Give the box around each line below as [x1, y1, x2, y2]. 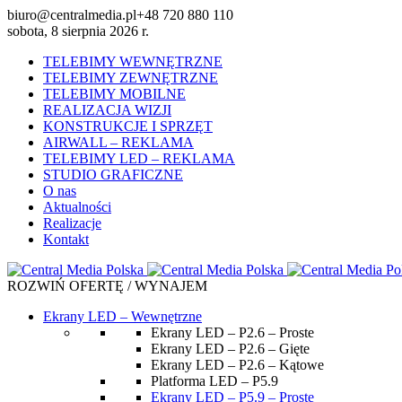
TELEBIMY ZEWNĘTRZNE [43, 70, 218, 85]
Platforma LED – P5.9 [151, 373, 278, 389]
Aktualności [43, 199, 111, 214]
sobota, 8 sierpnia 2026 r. [7, 23, 149, 39]
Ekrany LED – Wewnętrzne [43, 309, 202, 324]
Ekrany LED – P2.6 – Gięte [151, 341, 310, 356]
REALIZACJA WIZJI [43, 102, 171, 118]
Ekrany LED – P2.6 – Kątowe [151, 357, 324, 372]
